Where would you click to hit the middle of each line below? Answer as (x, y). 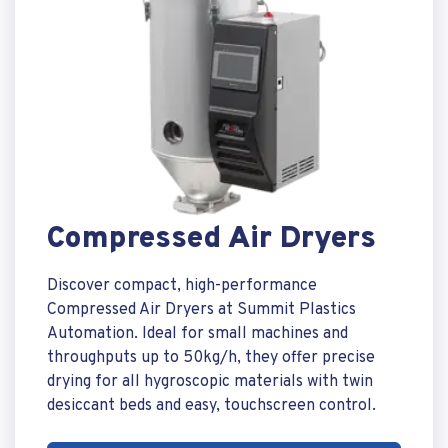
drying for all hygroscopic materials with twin (210, 382)
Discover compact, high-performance (182, 286)
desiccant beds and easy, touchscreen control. (211, 406)
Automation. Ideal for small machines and (197, 334)
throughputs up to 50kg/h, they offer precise (211, 358)
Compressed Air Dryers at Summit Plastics (201, 310)
